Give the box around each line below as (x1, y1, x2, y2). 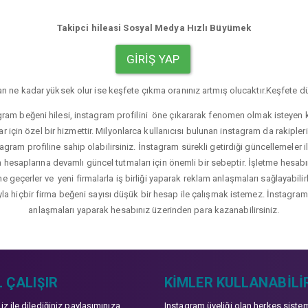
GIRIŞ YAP (126, 52, 179, 66)
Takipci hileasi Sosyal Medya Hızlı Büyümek (56, 23, 252, 33)
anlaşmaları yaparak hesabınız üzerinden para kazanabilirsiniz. (28, 205, 280, 215)
